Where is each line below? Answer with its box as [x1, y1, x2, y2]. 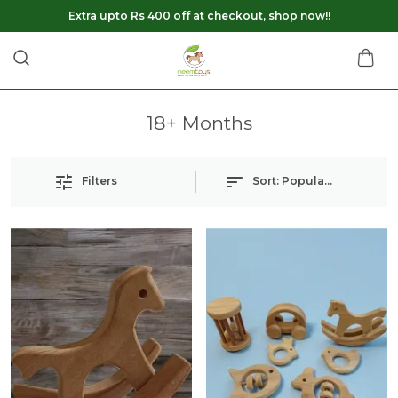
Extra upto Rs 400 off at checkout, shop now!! [68, 9, 330, 22]
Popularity [281, 174, 343, 188]
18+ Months [146, 112, 252, 134]
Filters [82, 174, 117, 188]
